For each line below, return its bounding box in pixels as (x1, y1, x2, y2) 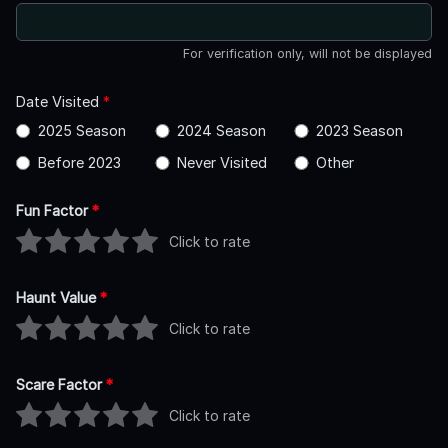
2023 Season (315, 121, 403, 139)
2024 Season (176, 121, 266, 139)
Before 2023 (37, 153, 121, 171)
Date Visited (16, 92, 103, 110)
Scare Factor (16, 375, 106, 393)
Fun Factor (16, 201, 92, 219)
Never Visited (176, 153, 267, 171)
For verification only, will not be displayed (183, 45, 432, 61)
